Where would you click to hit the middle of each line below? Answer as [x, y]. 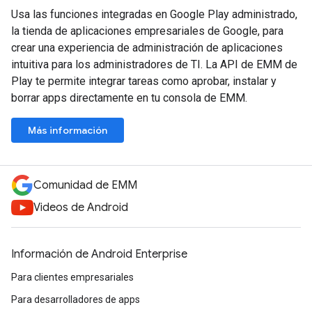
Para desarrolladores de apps [76, 299]
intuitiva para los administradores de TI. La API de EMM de [154, 64]
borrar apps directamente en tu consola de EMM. [129, 97]
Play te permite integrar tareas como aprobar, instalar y [144, 81]
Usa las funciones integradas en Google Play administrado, [154, 14]
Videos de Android [81, 208]
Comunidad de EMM [85, 185]
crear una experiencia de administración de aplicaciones [147, 47]
